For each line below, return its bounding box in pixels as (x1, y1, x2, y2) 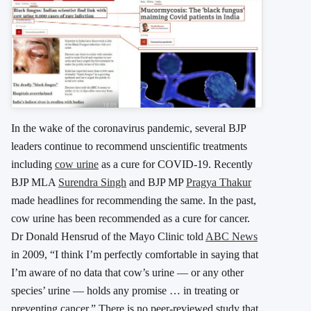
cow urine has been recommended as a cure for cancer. (11, 212, 250, 225)
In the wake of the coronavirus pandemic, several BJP (11, 122, 246, 135)
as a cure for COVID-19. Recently (99, 158, 253, 171)
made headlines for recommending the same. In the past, (11, 194, 256, 207)
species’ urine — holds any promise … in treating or (11, 285, 239, 297)
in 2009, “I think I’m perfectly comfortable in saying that (11, 249, 258, 261)
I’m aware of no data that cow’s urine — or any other (11, 267, 244, 279)
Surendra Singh (58, 176, 126, 189)
